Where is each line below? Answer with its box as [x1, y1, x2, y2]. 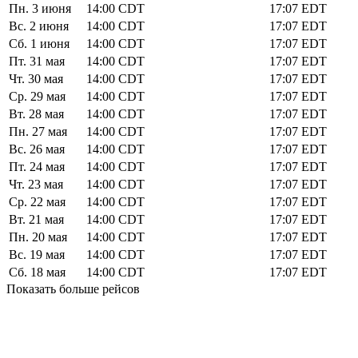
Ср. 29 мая [9, 89, 66, 103]
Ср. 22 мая [9, 194, 66, 209]
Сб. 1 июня [9, 36, 70, 50]
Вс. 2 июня [9, 18, 69, 33]
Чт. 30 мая [9, 71, 63, 86]
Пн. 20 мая [9, 229, 67, 244]
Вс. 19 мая [9, 247, 65, 261]
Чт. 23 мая [9, 177, 63, 191]
